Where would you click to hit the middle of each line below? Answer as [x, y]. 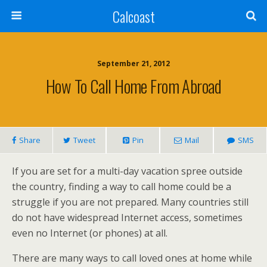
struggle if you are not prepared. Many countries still [130, 202]
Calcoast [133, 16]
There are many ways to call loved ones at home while [132, 258]
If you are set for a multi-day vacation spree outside [127, 171]
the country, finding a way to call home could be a [122, 187]
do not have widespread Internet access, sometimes [127, 218]
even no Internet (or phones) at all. [90, 233]
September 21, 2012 [133, 63]
